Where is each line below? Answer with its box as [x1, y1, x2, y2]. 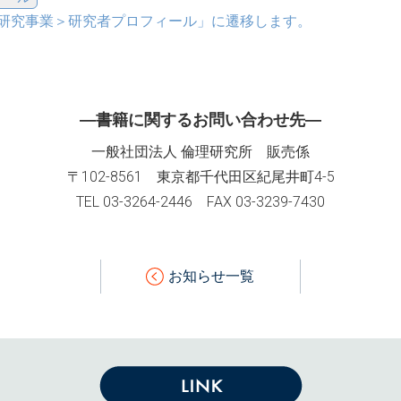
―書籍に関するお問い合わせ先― [80, 110, 321, 129]
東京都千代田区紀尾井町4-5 [156, 167, 335, 185]
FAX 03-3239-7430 [207, 192, 325, 210]
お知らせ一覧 [168, 267, 255, 285]
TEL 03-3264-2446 [76, 192, 207, 210]
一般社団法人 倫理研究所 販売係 [91, 142, 310, 160]
